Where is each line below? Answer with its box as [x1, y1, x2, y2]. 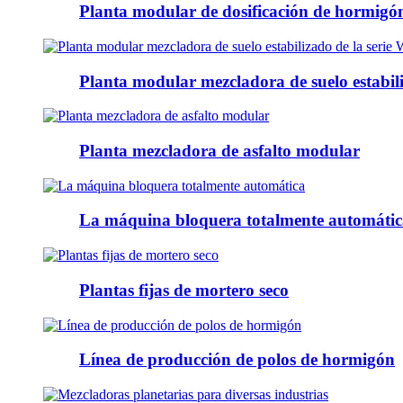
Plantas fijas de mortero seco [79, 280, 289, 300]
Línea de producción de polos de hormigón [79, 350, 395, 370]
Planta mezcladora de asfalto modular [79, 141, 360, 160]
